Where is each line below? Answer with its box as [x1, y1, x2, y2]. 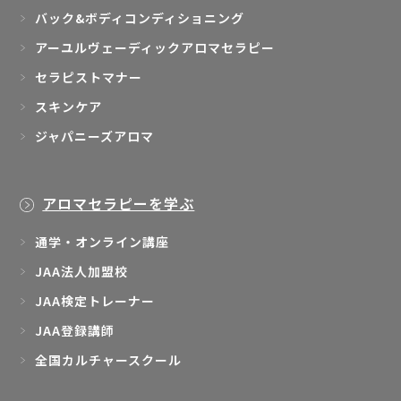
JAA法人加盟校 [35, 262, 129, 281]
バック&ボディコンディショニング [35, 9, 245, 28]
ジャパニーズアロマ [35, 127, 155, 146]
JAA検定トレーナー [35, 292, 156, 311]
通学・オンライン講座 [35, 233, 170, 252]
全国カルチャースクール [35, 351, 183, 370]
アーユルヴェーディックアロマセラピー [35, 38, 276, 57]
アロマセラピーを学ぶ [42, 192, 195, 215]
